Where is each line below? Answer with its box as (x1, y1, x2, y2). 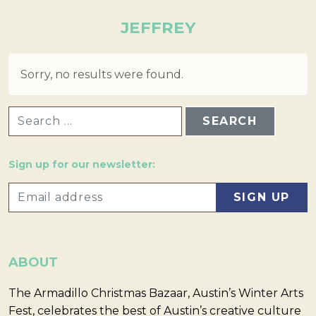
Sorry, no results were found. (20, 67, 183, 81)
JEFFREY (121, 18, 195, 38)
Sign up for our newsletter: (8, 158, 155, 171)
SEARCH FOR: (8, 106, 79, 118)
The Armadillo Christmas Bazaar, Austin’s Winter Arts (8, 286, 303, 300)
